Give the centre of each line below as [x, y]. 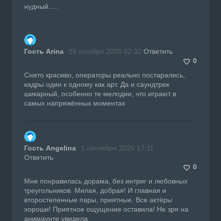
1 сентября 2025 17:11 [117, 148]
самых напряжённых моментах [75, 103]
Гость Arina [44, 51]
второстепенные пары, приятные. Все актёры [98, 200]
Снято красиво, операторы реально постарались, [105, 75]
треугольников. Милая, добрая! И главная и [95, 190]
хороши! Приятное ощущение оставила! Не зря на [106, 209]
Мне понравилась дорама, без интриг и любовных [106, 181]
